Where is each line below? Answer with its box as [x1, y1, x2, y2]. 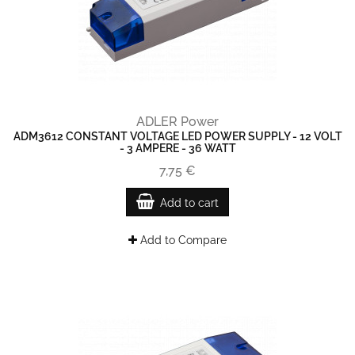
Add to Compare [137, 234, 227, 246]
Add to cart [160, 197, 219, 209]
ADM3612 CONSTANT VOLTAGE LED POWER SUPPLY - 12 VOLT [13, 130, 342, 143]
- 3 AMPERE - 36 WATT [119, 142, 236, 155]
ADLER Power [136, 114, 219, 129]
